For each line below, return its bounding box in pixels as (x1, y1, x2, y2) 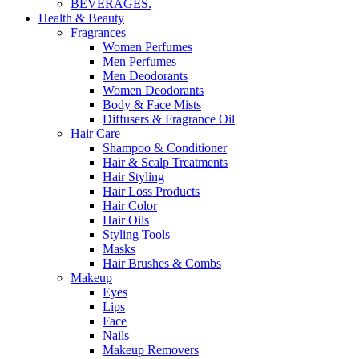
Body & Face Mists (103, 98, 201, 112)
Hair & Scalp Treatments (103, 155, 228, 170)
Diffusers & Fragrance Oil (103, 112, 235, 127)
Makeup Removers (103, 343, 199, 357)
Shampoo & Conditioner (103, 141, 227, 155)
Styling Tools (103, 228, 170, 242)
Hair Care (71, 127, 120, 141)
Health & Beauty (38, 11, 124, 26)
